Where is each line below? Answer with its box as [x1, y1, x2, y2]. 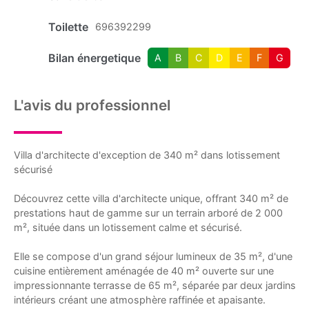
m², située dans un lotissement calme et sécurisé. [14, 221, 242, 233]
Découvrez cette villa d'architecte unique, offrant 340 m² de [14, 192, 288, 204]
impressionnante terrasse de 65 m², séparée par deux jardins [14, 279, 296, 291]
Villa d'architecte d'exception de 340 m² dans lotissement [14, 148, 280, 161]
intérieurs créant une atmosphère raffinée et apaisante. [14, 293, 266, 306]
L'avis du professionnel [14, 96, 170, 114]
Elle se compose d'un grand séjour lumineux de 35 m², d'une [14, 250, 292, 262]
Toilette [48, 19, 88, 34]
